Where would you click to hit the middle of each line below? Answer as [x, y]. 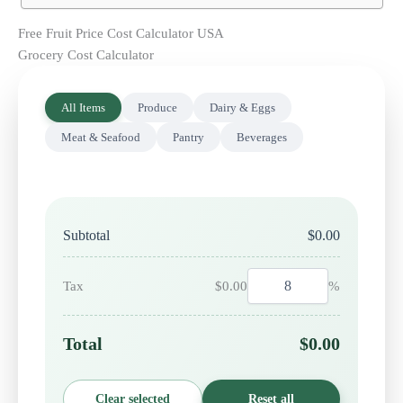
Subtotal [86, 235]
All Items [83, 107]
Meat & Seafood [101, 137]
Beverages [262, 137]
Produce [157, 107]
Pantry [188, 137]
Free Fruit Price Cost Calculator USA [121, 33]
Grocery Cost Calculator [86, 54]
